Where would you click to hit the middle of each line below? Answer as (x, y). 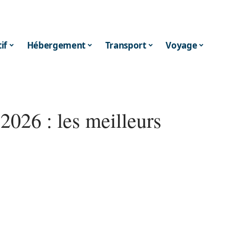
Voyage (181, 45)
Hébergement (56, 45)
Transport (125, 45)
